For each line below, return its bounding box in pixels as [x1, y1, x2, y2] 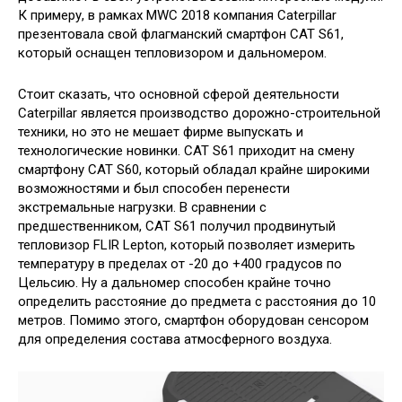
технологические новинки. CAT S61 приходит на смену [18, 143, 354, 159]
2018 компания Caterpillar [181, 7, 336, 23]
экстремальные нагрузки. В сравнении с [18, 199, 267, 215]
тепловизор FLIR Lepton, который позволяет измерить [18, 237, 355, 253]
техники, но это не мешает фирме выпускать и [18, 124, 303, 140]
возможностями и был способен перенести [18, 180, 290, 197]
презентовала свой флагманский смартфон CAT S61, [18, 26, 344, 42]
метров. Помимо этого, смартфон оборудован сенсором [18, 312, 369, 328]
